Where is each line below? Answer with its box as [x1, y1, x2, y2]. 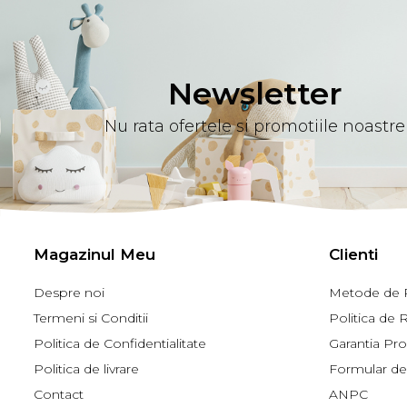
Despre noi [34, 284, 104, 302]
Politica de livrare [34, 361, 139, 378]
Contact [34, 386, 84, 403]
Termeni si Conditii [34, 310, 148, 327]
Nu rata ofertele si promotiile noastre [104, 116, 405, 137]
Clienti [329, 245, 378, 264]
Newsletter [168, 74, 342, 114]
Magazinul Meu [34, 245, 155, 264]
